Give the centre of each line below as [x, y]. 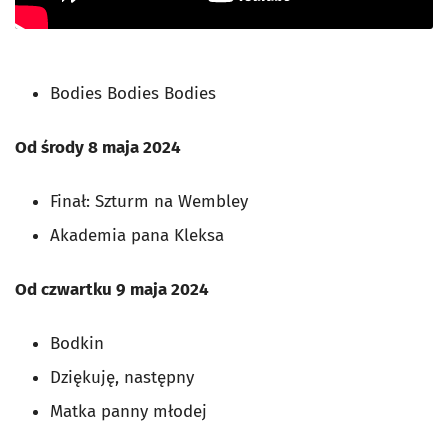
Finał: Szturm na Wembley [151, 201]
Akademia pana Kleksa [142, 235]
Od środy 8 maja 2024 [98, 147]
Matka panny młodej [133, 411]
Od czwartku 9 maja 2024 [112, 289]
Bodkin [82, 343]
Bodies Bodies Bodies [135, 93]
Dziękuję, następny [134, 377]
